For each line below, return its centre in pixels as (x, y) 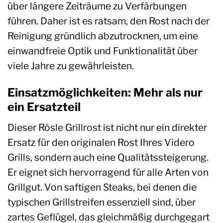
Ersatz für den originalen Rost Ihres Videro (101, 143)
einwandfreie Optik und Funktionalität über (103, 51)
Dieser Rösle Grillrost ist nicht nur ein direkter (107, 128)
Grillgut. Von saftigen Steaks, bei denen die (102, 187)
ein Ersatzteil (44, 107)
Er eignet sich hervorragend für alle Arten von (108, 172)
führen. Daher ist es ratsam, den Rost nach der (109, 21)
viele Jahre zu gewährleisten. (71, 65)
